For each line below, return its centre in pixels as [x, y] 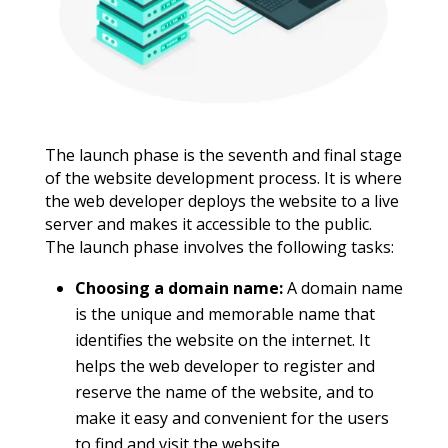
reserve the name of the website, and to [224, 391]
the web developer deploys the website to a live [221, 200]
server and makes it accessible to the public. [208, 223]
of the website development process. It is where [223, 177]
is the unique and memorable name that [224, 313]
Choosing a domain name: [180, 287]
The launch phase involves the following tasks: [219, 246]
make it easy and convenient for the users [231, 417]
